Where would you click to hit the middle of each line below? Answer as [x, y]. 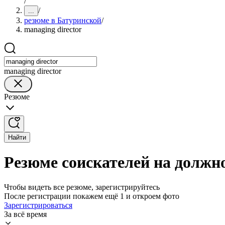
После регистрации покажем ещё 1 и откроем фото [92, 196]
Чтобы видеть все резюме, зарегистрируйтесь [82, 187]
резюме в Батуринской [63, 20]
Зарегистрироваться [38, 205]
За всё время [25, 214]
